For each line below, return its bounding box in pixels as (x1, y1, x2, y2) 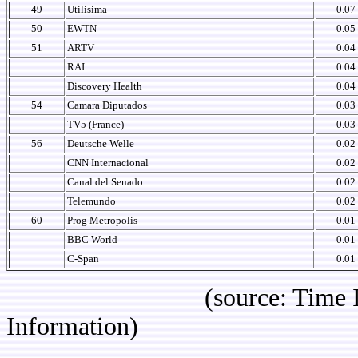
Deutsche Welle (67, 137, 134, 149)
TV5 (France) (67, 118, 124, 130)
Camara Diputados (67, 99, 147, 111)
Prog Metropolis (67, 214, 137, 226)
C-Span (67, 253, 99, 265)
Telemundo (67, 195, 116, 207)
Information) (6, 312, 138, 340)
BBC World (67, 233, 117, 245)
